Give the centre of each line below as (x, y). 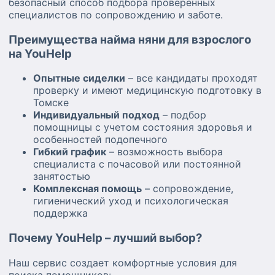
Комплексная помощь (87, 189)
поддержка (60, 213)
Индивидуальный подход (96, 115)
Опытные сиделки (79, 78)
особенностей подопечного (100, 140)
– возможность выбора (165, 152)
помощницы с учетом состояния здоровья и (143, 127)
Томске (51, 103)
